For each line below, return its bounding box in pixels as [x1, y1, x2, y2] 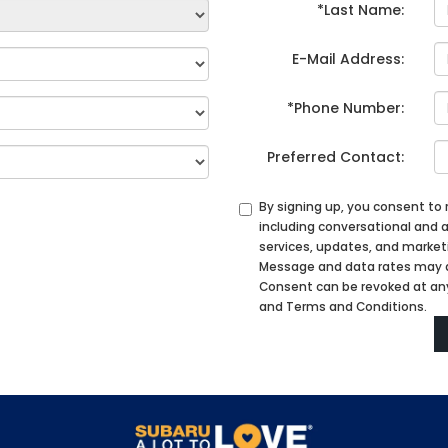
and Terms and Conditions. [259, 299, 427, 315]
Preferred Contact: [267, 147, 404, 167]
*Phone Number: [287, 98, 404, 118]
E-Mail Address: [292, 49, 404, 69]
